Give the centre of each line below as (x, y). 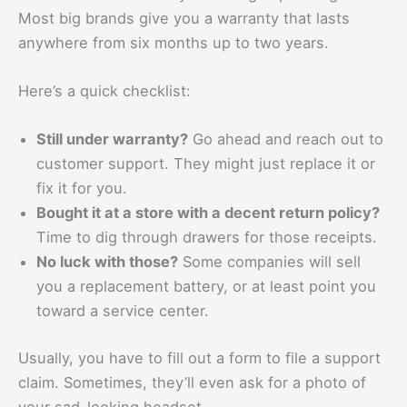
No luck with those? (107, 262)
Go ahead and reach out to (286, 139)
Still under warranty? (112, 139)
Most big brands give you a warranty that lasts (184, 18)
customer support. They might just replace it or (206, 164)
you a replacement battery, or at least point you (206, 287)
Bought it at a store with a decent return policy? (208, 213)
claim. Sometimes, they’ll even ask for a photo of (192, 382)
